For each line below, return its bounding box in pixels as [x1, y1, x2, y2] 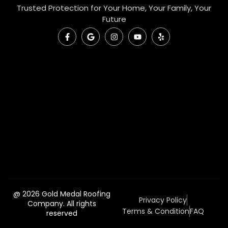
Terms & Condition [122, 206, 190, 217]
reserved [46, 208, 78, 219]
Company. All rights [27, 198, 97, 209]
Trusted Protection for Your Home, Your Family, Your [17, 3, 211, 14]
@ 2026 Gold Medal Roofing [13, 189, 111, 199]
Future [102, 14, 126, 25]
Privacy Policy [139, 195, 187, 206]
